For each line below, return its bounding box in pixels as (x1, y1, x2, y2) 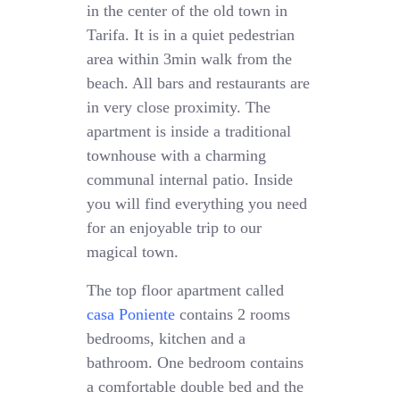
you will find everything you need (87, 195, 308, 213)
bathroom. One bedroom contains (87, 354, 304, 372)
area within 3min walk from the (87, 50, 293, 69)
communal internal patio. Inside (87, 171, 294, 189)
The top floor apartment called (87, 281, 285, 300)
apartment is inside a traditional (87, 122, 292, 141)
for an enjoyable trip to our (87, 219, 262, 237)
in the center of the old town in (87, 2, 288, 21)
